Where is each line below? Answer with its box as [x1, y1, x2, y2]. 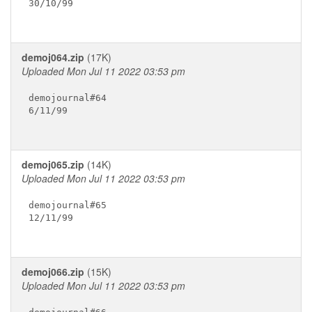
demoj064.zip [22, 50, 84, 64]
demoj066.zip [22, 265, 84, 279]
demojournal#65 [28, 199, 107, 210]
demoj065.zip [22, 157, 84, 171]
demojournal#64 [28, 92, 107, 103]
